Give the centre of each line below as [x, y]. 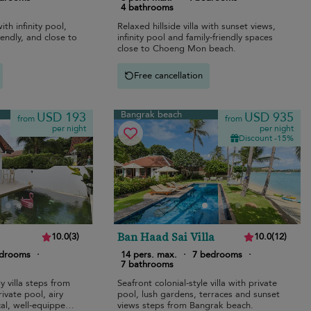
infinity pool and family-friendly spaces [195, 37]
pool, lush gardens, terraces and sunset [199, 294]
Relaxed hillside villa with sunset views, [197, 26]
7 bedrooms [218, 254]
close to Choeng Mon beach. [177, 48]
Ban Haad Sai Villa [166, 236]
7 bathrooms [148, 264]
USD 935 [269, 117]
